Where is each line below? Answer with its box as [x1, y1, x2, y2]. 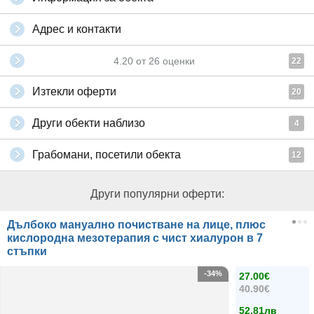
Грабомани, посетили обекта [32, 149, 181, 161]
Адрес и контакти [32, 23, 121, 35]
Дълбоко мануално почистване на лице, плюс [7, 219, 266, 231]
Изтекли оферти [32, 86, 116, 97]
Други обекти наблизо [32, 117, 145, 129]
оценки [160, 55, 195, 67]
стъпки [7, 245, 47, 257]
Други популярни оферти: [90, 188, 224, 200]
